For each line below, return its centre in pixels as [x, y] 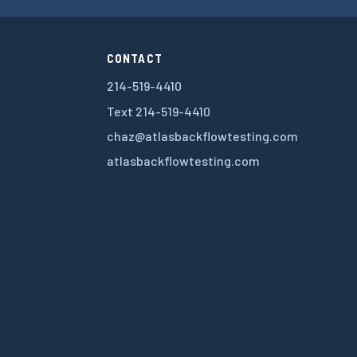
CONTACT [135, 59]
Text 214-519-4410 [158, 111]
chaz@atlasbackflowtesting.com [202, 135]
